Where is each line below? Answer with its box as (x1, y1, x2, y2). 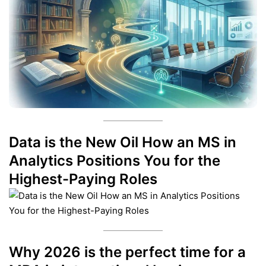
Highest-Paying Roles (9, 170, 157, 188)
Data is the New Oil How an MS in (9, 134, 236, 151)
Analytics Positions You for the (9, 152, 220, 170)
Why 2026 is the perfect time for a (9, 243, 246, 261)
